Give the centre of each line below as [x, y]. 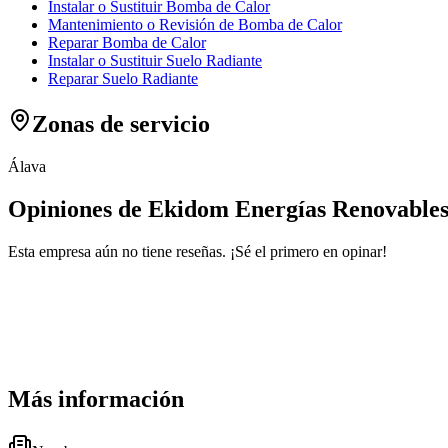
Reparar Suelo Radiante [123, 78]
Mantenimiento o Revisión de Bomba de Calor [195, 24]
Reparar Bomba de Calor [127, 42]
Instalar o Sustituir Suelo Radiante [155, 60]
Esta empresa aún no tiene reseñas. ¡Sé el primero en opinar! [197, 251]
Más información [96, 399]
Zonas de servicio [121, 123]
